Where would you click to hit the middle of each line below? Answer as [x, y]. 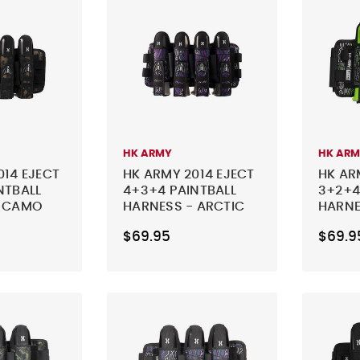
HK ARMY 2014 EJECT [189, 174]
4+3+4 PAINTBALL [180, 190]
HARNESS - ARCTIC [184, 206]
